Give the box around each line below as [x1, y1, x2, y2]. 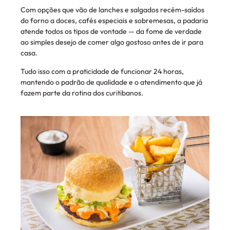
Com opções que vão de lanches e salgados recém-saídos [21, 5, 204, 15]
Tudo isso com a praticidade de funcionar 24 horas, [21, 66, 184, 76]
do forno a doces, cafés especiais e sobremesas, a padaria [21, 16, 208, 26]
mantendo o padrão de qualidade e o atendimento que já [21, 77, 202, 87]
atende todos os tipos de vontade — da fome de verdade [21, 27, 202, 36]
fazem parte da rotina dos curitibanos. [21, 88, 143, 98]
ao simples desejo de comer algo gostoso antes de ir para [21, 37, 203, 47]
